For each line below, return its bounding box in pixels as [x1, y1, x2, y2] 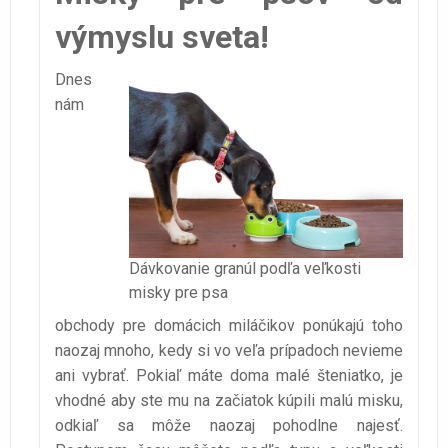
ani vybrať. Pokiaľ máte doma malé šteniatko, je [55, 366, 403, 386]
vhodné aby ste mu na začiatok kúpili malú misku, [55, 391, 403, 411]
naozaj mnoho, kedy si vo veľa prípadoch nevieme [55, 341, 403, 361]
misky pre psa [128, 283, 228, 303]
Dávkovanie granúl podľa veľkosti [128, 259, 361, 279]
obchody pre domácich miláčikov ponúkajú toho [55, 316, 403, 336]
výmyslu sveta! [55, 18, 269, 57]
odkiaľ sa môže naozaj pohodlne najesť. [55, 416, 403, 436]
